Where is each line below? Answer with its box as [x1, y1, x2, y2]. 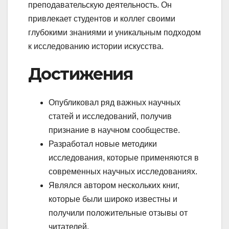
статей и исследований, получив [49, 111, 172, 121]
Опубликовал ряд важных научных [49, 98, 180, 107]
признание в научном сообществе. [49, 125, 180, 134]
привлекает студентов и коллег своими [28, 14, 175, 23]
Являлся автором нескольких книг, [49, 180, 179, 190]
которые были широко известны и [49, 194, 177, 203]
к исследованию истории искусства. [28, 41, 164, 51]
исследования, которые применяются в [49, 153, 199, 162]
